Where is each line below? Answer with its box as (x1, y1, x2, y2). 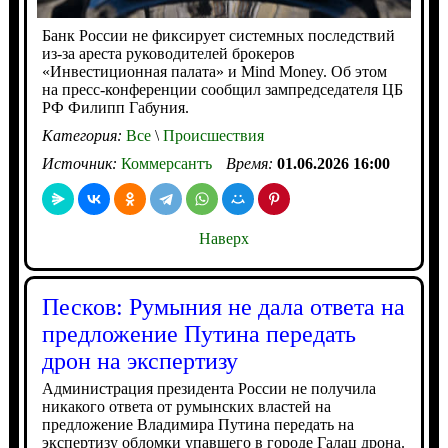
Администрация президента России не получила (41, 380, 376, 398)
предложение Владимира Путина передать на (41, 416, 354, 434)
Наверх (198, 230, 249, 248)
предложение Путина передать (41, 321, 356, 348)
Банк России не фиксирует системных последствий (41, 27, 395, 45)
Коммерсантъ (120, 155, 212, 173)
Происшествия (158, 127, 264, 145)
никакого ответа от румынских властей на (41, 398, 331, 416)
